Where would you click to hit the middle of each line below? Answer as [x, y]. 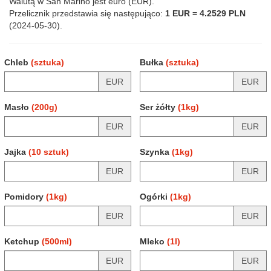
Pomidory [25, 197]
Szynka [156, 152]
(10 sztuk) [49, 152]
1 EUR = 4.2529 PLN [205, 13]
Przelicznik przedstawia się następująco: [87, 13]
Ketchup [23, 241]
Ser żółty [159, 107]
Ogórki [155, 197]
